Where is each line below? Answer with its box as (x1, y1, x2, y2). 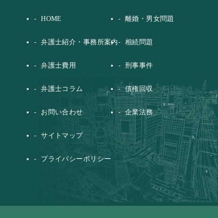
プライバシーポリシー (41, 155, 111, 163)
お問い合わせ (41, 108, 83, 116)
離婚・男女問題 (125, 15, 174, 22)
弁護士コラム (41, 85, 83, 92)
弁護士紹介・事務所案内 (41, 38, 118, 46)
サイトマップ (41, 131, 83, 139)
